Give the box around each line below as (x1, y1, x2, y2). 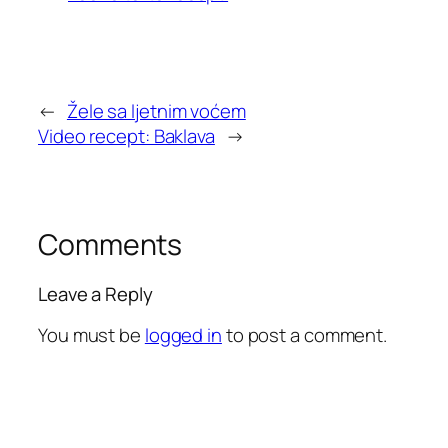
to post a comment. (221, 321, 388, 348)
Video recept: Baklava (38, 122, 215, 149)
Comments (38, 224, 183, 264)
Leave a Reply (38, 281, 153, 308)
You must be (38, 321, 145, 348)
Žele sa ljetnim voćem (66, 97, 246, 124)
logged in (144, 321, 222, 348)
